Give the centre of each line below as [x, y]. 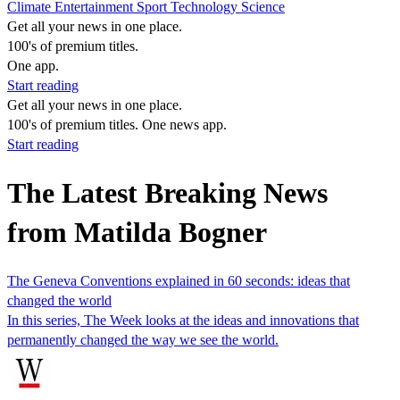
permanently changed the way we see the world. [143, 339]
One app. [33, 66]
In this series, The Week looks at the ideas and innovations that [183, 320]
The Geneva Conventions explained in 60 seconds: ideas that [179, 280]
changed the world [59, 300]
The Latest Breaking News [167, 193]
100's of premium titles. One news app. [117, 125]
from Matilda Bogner [137, 233]
